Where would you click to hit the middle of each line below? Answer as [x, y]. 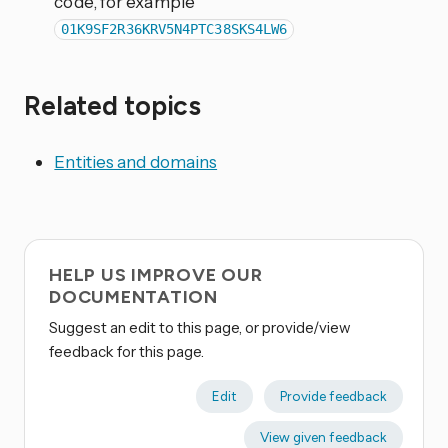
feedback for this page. [126, 352]
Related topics [113, 106]
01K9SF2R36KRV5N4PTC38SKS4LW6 [174, 29]
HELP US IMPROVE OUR [156, 275]
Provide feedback [333, 396]
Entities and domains [136, 162]
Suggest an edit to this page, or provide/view [200, 328]
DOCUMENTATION [133, 297]
